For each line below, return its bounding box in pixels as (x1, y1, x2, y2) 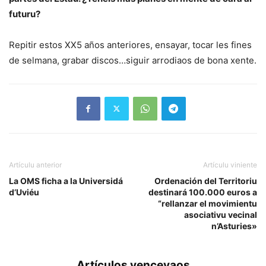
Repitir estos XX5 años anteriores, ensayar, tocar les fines (9, 39, 252, 50)
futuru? (9, 8, 40, 20)
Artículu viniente (203, 160, 257, 169)
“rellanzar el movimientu (158, 198, 257, 208)
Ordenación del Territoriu (154, 175, 257, 186)
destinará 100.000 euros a (148, 186, 257, 197)
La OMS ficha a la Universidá (9, 175, 123, 186)
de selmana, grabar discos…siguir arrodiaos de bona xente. (9, 54, 256, 66)
